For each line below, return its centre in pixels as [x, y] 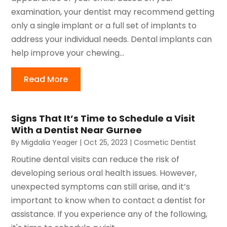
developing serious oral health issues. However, [104, 173]
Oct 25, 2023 [106, 142]
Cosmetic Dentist [165, 142]
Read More [46, 79]
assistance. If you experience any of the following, [109, 214]
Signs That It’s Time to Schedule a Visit [103, 118]
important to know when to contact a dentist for [109, 200]
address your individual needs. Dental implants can [112, 39]
